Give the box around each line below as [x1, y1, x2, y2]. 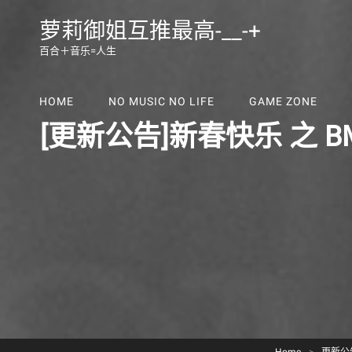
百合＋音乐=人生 [39, 45, 116, 57]
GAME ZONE [248, 95, 317, 108]
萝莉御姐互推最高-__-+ [39, 18, 261, 44]
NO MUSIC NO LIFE [108, 95, 214, 108]
